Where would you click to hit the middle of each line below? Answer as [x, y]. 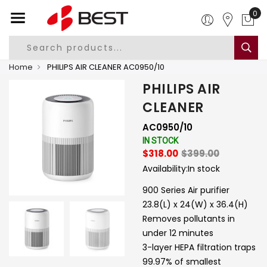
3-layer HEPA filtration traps [199, 247]
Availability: [165, 169]
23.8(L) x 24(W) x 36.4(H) [195, 204]
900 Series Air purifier [186, 190]
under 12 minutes [178, 233]
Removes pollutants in [189, 219]
